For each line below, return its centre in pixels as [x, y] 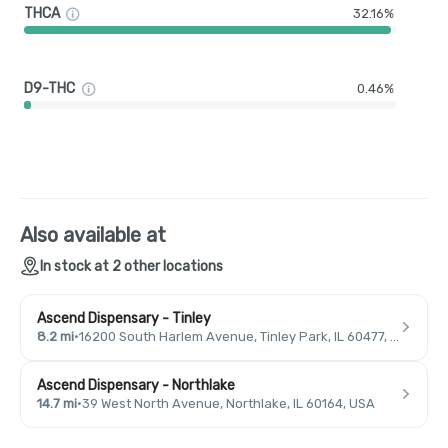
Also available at [93, 234]
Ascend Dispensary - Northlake [136, 385]
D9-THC [50, 88]
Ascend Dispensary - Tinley [124, 318]
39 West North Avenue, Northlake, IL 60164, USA [228, 403]
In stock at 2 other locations [131, 266]
